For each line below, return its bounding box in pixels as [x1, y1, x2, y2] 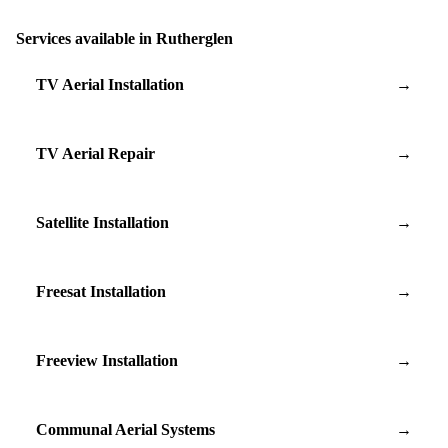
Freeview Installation [36, 351, 178, 369]
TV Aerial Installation [36, 75, 184, 93]
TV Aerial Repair [36, 144, 155, 162]
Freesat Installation [36, 282, 166, 300]
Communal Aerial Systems [36, 420, 215, 438]
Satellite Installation [36, 213, 169, 231]
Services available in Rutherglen [16, 29, 233, 47]
